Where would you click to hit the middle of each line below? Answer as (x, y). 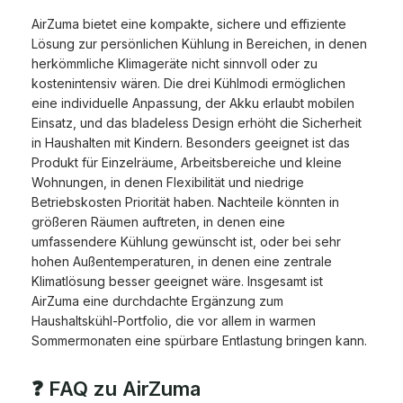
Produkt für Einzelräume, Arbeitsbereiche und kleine (187, 163)
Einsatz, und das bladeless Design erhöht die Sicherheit (197, 123)
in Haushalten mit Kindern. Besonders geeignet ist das (191, 143)
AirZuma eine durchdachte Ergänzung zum (157, 301)
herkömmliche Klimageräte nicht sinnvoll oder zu (175, 64)
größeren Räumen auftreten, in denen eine (158, 222)
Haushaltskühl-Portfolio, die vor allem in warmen (174, 321)
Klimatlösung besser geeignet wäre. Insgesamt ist (177, 282)
